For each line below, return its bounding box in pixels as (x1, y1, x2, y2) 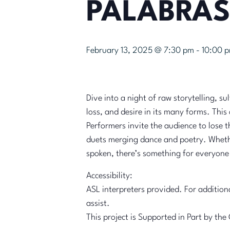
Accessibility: (86, 171, 132, 180)
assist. (86, 199, 110, 208)
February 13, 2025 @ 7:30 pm (86, 46, 194, 55)
